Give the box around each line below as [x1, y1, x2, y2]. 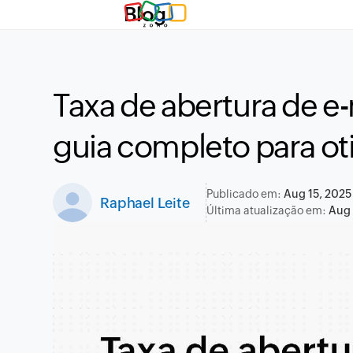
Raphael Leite [100, 194, 190, 211]
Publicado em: [206, 188, 284, 200]
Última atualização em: [206, 204, 329, 217]
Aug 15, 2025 [283, 188, 351, 200]
